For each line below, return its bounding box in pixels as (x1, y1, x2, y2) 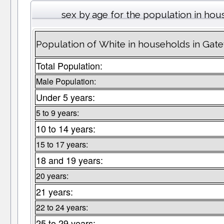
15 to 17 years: (35, 138, 88, 150)
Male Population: (35, 75, 96, 87)
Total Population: (35, 59, 102, 72)
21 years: (35, 185, 73, 198)
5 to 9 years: (35, 107, 79, 119)
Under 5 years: (35, 90, 95, 104)
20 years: (35, 170, 68, 182)
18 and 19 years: (35, 153, 103, 167)
